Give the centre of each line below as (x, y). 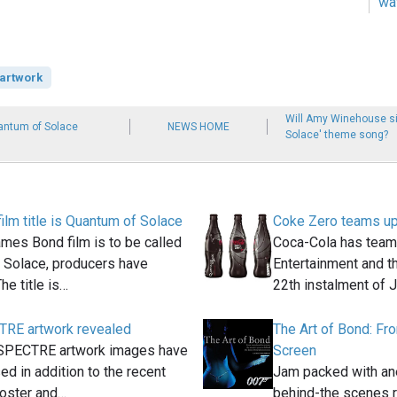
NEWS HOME (198, 127)
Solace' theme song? (336, 135)
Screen (294, 351)
